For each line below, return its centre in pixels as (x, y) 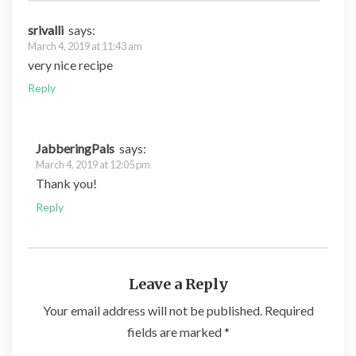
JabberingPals (75, 149)
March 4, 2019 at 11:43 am (85, 46)
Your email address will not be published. (152, 311)
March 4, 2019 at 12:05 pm (93, 165)
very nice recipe (70, 64)
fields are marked (175, 332)
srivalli (46, 29)
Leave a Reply (178, 284)
